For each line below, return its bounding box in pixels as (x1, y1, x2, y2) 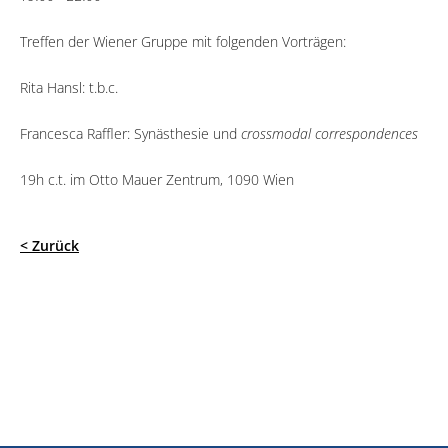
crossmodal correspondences (237, 123, 418, 143)
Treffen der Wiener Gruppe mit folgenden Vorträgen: (20, 31, 346, 51)
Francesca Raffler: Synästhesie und (20, 123, 237, 143)
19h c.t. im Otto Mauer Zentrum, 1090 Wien (20, 169, 294, 189)
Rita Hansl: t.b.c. (20, 77, 118, 97)
